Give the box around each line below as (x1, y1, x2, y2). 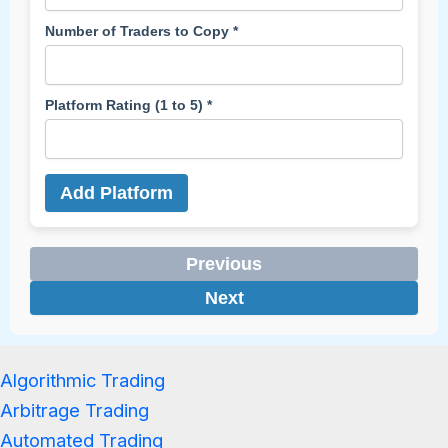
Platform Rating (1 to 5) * (45, 97, 212, 113)
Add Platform (60, 182, 173, 203)
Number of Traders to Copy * (45, 23, 238, 39)
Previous (186, 253, 262, 274)
